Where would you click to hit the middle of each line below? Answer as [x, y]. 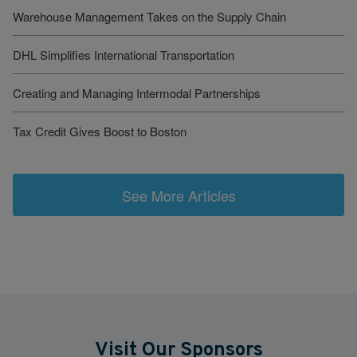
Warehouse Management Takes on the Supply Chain [149, 17]
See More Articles [178, 195]
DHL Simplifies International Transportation [124, 55]
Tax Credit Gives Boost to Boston [100, 131]
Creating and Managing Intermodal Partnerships [137, 93]
